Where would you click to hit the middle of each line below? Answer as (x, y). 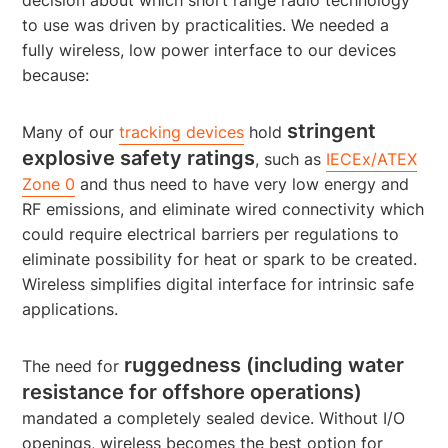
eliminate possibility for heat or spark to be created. (220, 258)
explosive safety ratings (139, 157)
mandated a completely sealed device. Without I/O (214, 417)
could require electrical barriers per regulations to (211, 233)
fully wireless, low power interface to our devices (209, 49)
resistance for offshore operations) (192, 391)
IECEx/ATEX (372, 158)
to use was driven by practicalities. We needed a (206, 24)
